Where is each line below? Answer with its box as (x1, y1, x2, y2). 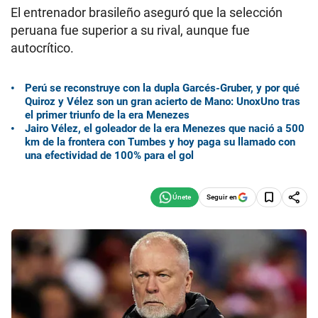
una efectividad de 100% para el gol (25, 148, 194, 162)
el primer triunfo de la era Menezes (25, 108, 190, 121)
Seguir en (207, 192, 237, 201)
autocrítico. (11, 40, 74, 55)
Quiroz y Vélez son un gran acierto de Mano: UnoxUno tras (25, 94, 300, 108)
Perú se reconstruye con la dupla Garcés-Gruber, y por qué (25, 81, 300, 94)
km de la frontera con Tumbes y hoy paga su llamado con (25, 135, 295, 148)
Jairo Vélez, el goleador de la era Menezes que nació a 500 (25, 121, 305, 135)
